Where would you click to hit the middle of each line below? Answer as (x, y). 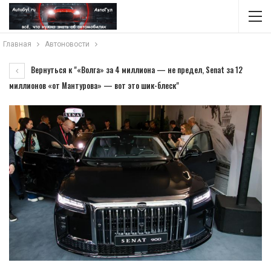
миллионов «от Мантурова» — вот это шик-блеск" (94, 85)
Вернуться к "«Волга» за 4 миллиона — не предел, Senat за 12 (136, 70)
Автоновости (67, 44)
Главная (17, 44)
